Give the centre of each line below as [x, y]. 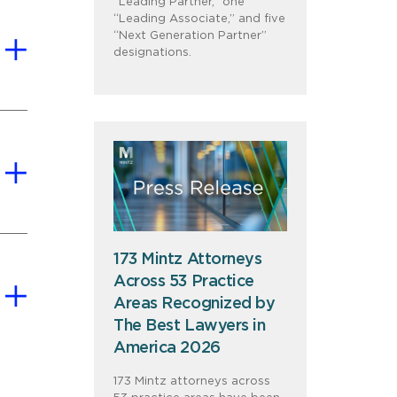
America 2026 [167, 348]
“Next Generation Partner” [190, 35]
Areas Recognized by [195, 304]
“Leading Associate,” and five [199, 19]
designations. [152, 52]
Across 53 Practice [184, 282]
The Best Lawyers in [190, 326]
